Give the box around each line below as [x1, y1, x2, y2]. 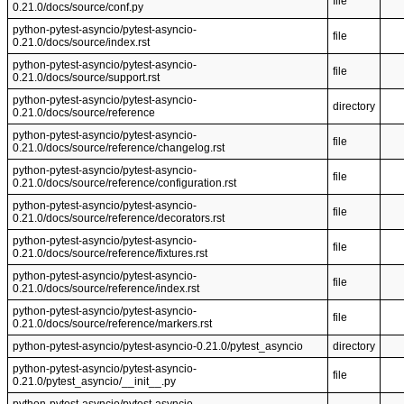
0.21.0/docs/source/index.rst [13, 36, 150, 49]
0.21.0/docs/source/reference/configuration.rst [13, 177, 236, 189]
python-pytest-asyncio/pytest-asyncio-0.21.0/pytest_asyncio [13, 340, 303, 353]
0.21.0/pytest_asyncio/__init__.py [13, 375, 176, 388]
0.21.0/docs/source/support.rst [13, 71, 160, 84]
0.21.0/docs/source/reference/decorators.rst [13, 212, 225, 225]
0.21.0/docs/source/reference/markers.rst [13, 317, 212, 330]
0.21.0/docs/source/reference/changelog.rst [13, 142, 225, 154]
